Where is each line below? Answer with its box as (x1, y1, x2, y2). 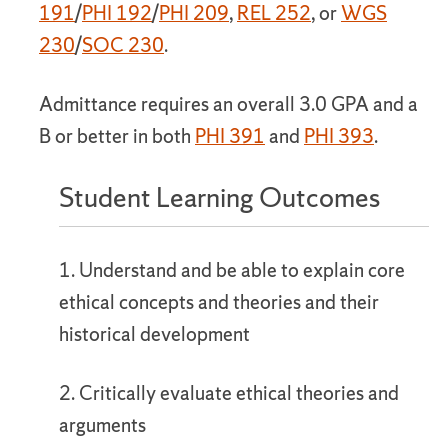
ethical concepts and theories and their (59, 289, 379, 315)
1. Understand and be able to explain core (59, 257, 405, 283)
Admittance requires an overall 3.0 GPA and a (39, 91, 418, 117)
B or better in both (39, 123, 195, 149)
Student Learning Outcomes (59, 179, 380, 215)
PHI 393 (304, 123, 374, 149)
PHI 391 (195, 123, 265, 149)
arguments (59, 412, 146, 438)
